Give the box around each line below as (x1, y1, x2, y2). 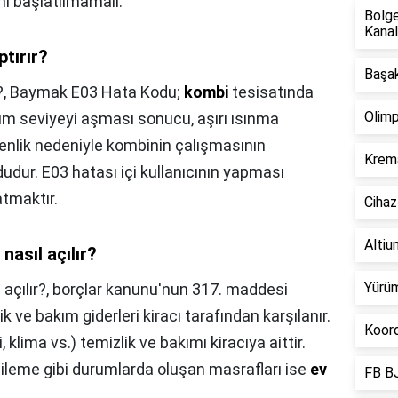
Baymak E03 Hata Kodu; (10, 83, 184, 102)
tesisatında (228, 83, 314, 102)
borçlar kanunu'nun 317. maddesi (52, 280, 288, 299)
